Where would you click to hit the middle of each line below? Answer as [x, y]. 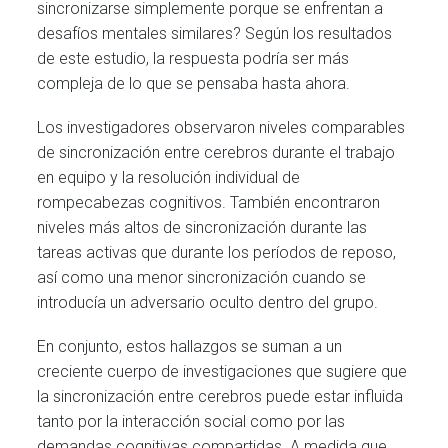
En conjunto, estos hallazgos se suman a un [190, 346]
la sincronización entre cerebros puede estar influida [220, 396]
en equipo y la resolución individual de [169, 177]
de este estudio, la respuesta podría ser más [193, 58]
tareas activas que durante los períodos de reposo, [217, 252]
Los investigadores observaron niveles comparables [221, 127]
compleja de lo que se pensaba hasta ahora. [194, 83]
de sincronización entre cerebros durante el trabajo [216, 152]
